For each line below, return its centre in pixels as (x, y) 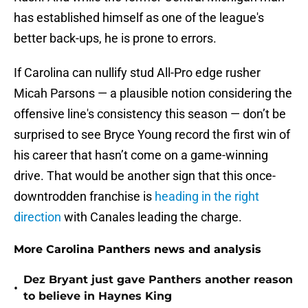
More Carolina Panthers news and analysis (137, 250)
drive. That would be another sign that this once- (145, 176)
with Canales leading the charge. (152, 217)
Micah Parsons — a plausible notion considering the (153, 93)
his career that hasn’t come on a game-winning (141, 155)
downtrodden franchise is (84, 197)
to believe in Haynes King (98, 296)
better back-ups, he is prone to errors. (118, 38)
